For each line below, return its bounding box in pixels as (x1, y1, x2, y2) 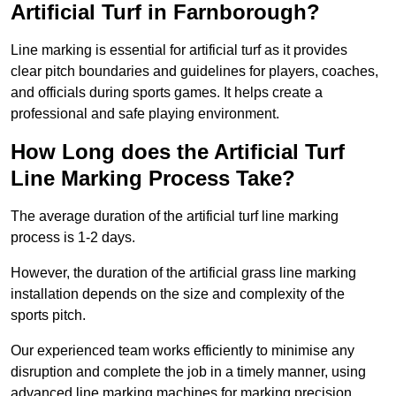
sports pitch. (11, 308, 86, 324)
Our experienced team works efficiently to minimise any (11, 343, 354, 359)
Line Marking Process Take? (11, 166, 295, 191)
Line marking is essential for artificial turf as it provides (11, 42, 347, 58)
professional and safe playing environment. (11, 106, 279, 122)
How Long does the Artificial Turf (11, 140, 345, 164)
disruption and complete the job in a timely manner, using (11, 364, 366, 380)
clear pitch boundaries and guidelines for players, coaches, (11, 64, 378, 80)
